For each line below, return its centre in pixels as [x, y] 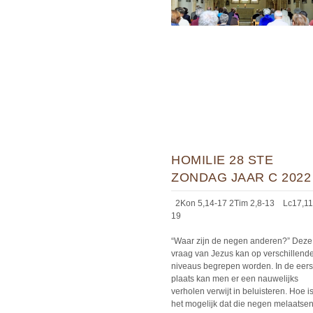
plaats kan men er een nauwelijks [235, 278]
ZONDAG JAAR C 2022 [241, 177]
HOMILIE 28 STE [222, 160]
